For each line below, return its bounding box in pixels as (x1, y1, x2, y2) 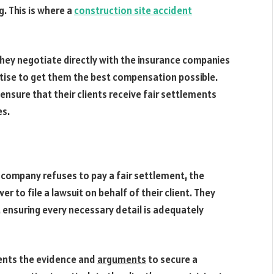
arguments (97, 253, 146, 267)
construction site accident (74, 3, 192, 17)
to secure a (146, 253, 198, 267)
